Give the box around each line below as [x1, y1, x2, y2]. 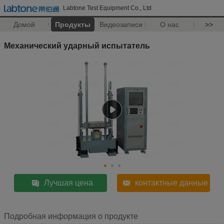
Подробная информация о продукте [4, 211, 138, 220]
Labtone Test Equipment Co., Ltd [63, 4, 151, 11]
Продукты [54, 20, 90, 28]
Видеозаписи [99, 20, 143, 28]
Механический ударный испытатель [4, 39, 150, 51]
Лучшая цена [44, 178, 93, 187]
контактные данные [134, 178, 208, 187]
